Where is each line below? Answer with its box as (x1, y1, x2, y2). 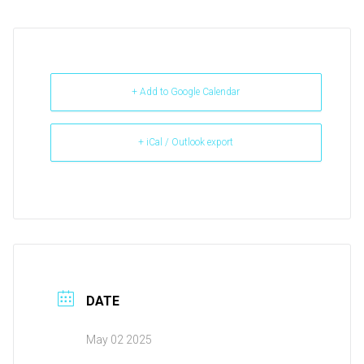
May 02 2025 (85, 333, 152, 347)
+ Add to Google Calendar (132, 86, 240, 98)
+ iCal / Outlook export (138, 136, 234, 149)
